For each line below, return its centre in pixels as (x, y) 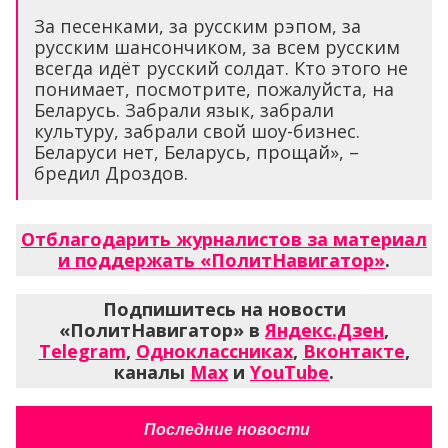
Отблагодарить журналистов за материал (224, 238)
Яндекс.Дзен (324, 329)
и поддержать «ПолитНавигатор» (221, 259)
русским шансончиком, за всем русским (217, 46)
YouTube (289, 371)
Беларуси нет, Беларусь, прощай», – (196, 151)
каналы (152, 371)
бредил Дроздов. (111, 172)
